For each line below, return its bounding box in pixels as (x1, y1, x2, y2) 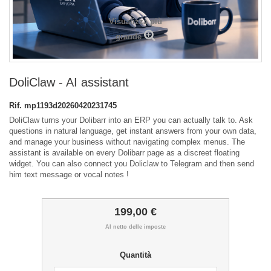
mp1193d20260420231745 (24, 101, 117, 111)
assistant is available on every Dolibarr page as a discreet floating (9, 148, 240, 158)
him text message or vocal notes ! (9, 170, 129, 180)
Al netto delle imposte (105, 224, 166, 230)
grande (116, 32, 142, 42)
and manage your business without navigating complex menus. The (9, 137, 245, 147)
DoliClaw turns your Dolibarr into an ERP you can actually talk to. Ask (9, 116, 253, 125)
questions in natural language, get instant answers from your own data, (9, 126, 256, 136)
